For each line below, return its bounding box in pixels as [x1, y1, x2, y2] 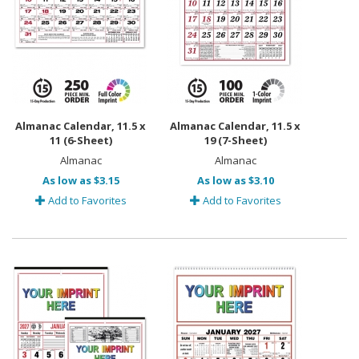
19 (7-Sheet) [204, 133, 267, 147]
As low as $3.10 [196, 173, 274, 188]
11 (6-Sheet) [49, 133, 112, 147]
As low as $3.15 [42, 173, 119, 188]
